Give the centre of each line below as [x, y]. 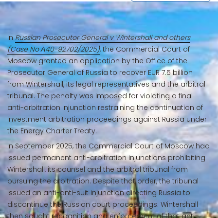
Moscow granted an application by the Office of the [97, 61]
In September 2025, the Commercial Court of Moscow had [109, 146]
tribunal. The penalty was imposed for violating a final [100, 96]
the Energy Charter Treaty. [52, 131]
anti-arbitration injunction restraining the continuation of [105, 108]
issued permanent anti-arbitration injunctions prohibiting [106, 158]
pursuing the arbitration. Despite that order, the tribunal [103, 181]
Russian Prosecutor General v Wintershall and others [103, 37]
